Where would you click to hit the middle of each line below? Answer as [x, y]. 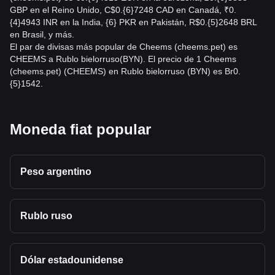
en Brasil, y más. [42, 34]
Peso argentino [56, 172]
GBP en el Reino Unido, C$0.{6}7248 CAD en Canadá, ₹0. [123, 10]
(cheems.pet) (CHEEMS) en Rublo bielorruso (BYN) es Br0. [125, 71]
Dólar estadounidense [72, 260]
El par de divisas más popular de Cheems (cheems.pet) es [124, 47]
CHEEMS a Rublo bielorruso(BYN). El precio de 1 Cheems [123, 59]
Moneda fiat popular [80, 129]
